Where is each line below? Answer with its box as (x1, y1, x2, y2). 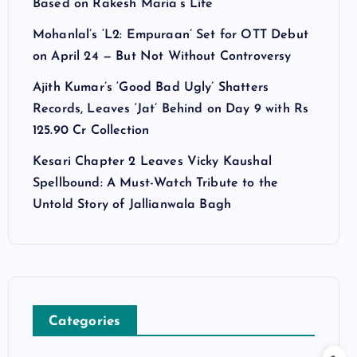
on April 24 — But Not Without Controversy (33, 50, 292, 63)
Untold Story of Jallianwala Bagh (33, 198, 232, 211)
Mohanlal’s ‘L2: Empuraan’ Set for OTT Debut (33, 29, 308, 41)
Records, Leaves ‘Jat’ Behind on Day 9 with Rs (33, 103, 309, 116)
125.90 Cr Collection (33, 124, 150, 137)
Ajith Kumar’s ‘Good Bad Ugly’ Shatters (33, 81, 269, 94)
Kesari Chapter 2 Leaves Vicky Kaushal (33, 155, 272, 168)
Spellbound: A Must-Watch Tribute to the (33, 177, 279, 190)
